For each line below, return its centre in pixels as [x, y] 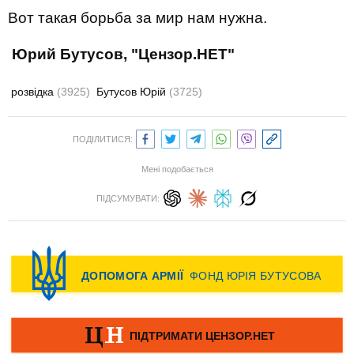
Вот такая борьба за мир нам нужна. [137, 18]
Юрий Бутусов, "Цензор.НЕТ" [123, 55]
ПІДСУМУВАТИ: [128, 199]
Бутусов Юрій [133, 92]
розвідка [34, 92]
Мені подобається [177, 169]
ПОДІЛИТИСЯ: [103, 139]
